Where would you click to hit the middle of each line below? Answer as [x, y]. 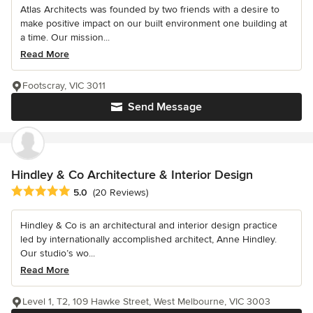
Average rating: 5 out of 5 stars [85, 191]
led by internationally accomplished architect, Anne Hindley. [148, 239]
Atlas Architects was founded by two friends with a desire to [150, 10]
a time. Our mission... [65, 38]
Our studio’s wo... [58, 253]
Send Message [165, 107]
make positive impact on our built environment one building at [154, 24]
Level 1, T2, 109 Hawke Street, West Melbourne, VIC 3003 [146, 301]
